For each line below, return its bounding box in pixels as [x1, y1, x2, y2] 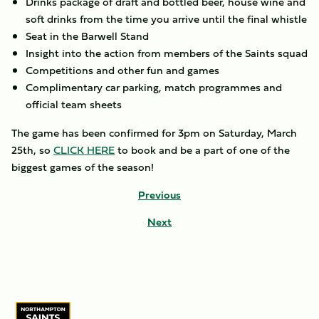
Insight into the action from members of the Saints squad [26, 45, 308, 61]
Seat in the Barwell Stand [26, 28, 149, 44]
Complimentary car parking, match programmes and [26, 79, 282, 95]
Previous [138, 187, 181, 203]
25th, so [11, 142, 53, 158]
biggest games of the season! [11, 159, 154, 175]
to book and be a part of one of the [115, 142, 290, 158]
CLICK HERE [53, 142, 115, 158]
